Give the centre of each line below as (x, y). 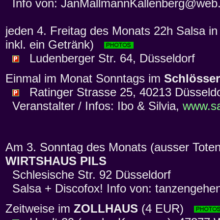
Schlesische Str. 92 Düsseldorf (88, 175)
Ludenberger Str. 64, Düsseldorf (107, 58)
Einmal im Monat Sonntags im (85, 79)
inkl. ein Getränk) (55, 45)
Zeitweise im (40, 209)
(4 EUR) (166, 209)
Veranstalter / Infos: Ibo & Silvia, (94, 106)
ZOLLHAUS (106, 209)
